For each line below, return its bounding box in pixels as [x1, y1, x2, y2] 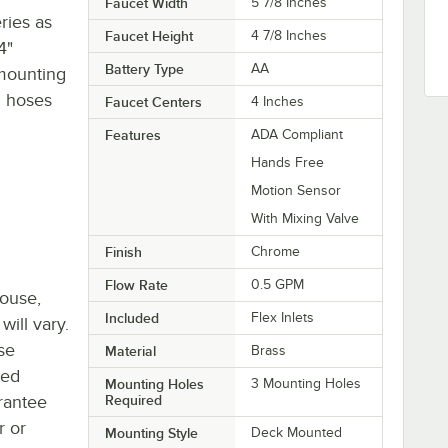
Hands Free [251, 154, 325, 170]
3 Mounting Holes [251, 375, 362, 391]
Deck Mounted [251, 424, 343, 440]
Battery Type [104, 60, 184, 77]
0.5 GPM [251, 276, 305, 292]
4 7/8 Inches [251, 27, 328, 43]
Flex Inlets [251, 309, 315, 325]
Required [104, 391, 162, 408]
